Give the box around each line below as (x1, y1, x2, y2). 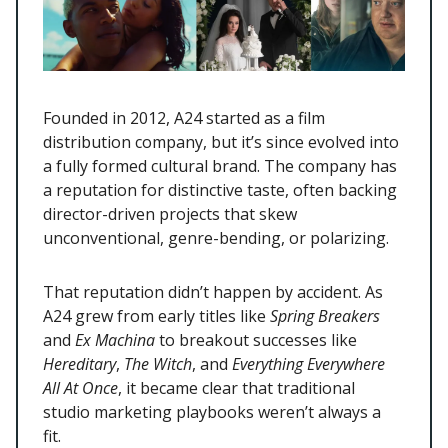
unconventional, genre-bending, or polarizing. (43, 227, 389, 250)
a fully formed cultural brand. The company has (43, 155, 397, 178)
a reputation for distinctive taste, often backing (43, 179, 397, 202)
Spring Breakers (270, 305, 380, 328)
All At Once (43, 377, 118, 400)
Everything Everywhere (232, 353, 385, 376)
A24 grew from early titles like (43, 305, 270, 328)
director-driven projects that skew (43, 203, 297, 226)
